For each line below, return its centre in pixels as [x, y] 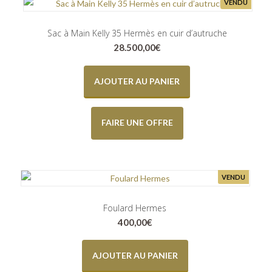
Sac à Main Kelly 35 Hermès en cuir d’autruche [137, 33]
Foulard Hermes [135, 208]
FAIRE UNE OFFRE [137, 122]
